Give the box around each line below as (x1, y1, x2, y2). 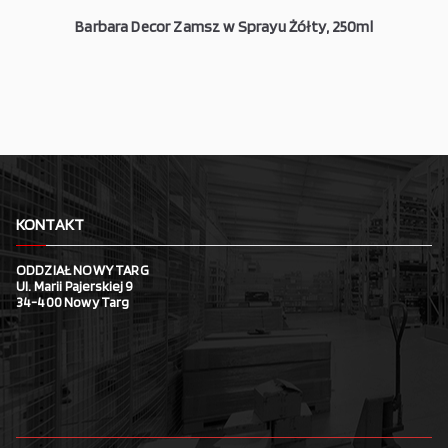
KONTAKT (16, 215, 85, 234)
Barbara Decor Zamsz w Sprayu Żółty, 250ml (75, 17, 373, 36)
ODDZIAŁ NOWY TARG (16, 262, 149, 278)
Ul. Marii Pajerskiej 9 (16, 278, 134, 294)
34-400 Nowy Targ (16, 294, 130, 310)
